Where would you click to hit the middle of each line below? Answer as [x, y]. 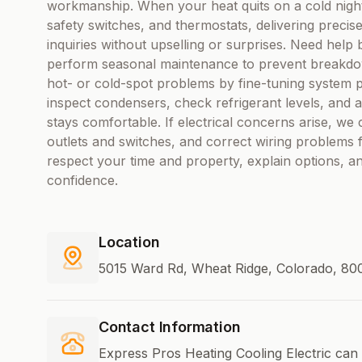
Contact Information [170, 327]
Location [129, 242]
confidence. [82, 181]
